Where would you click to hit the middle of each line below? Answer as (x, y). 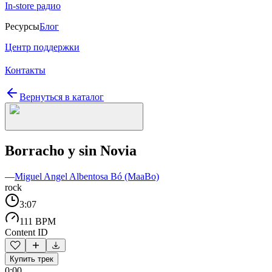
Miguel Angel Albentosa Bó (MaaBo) (87, 176)
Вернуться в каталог (62, 97)
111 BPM (38, 221)
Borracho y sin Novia (71, 150)
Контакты (25, 70)
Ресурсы (22, 26)
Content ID (26, 232)
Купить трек (32, 259)
